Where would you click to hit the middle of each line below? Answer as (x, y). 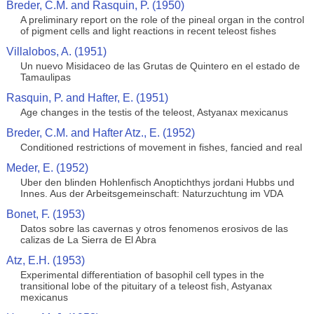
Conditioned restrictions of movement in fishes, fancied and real (161, 147)
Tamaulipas (45, 77)
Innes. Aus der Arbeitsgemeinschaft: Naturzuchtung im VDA (151, 193)
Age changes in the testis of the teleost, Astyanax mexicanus (154, 112)
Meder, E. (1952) (47, 168)
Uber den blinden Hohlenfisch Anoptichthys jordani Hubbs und (157, 182)
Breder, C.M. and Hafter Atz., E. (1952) (100, 133)
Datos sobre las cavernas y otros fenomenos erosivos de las (154, 228)
